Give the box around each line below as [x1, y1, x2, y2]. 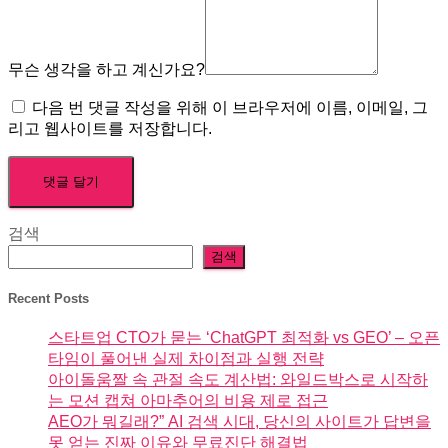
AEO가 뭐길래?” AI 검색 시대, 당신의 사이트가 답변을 [48, 413, 431, 431]
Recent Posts [8, 290, 89, 306]
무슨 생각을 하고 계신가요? [8, 60, 205, 78]
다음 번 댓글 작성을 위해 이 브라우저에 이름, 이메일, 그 [32, 98, 428, 116]
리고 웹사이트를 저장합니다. [8, 119, 212, 137]
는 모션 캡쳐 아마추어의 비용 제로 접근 [48, 392, 328, 410]
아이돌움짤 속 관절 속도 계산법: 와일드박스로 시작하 [48, 371, 428, 389]
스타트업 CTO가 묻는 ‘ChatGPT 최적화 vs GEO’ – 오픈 [48, 329, 440, 347]
